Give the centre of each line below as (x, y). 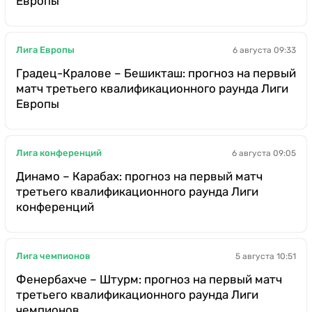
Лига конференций (59, 153)
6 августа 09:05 (264, 153)
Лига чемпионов (53, 256)
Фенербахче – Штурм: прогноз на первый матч (149, 279)
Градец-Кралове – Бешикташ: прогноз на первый (156, 73)
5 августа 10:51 (266, 256)
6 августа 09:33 (264, 50)
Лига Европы (45, 50)
